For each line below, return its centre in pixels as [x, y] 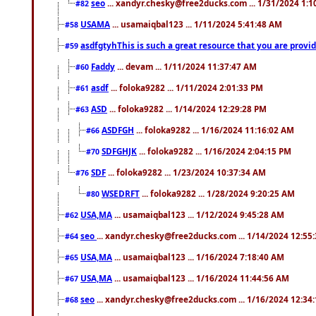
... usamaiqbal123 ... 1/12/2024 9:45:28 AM [198, 214]
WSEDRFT [121, 193]
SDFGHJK [119, 151]
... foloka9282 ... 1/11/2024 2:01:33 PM [186, 87]
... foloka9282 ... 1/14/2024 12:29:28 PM [187, 108]
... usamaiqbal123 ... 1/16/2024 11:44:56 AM [201, 278]
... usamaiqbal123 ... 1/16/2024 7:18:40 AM [198, 256]
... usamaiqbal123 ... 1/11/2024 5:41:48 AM [196, 24]
